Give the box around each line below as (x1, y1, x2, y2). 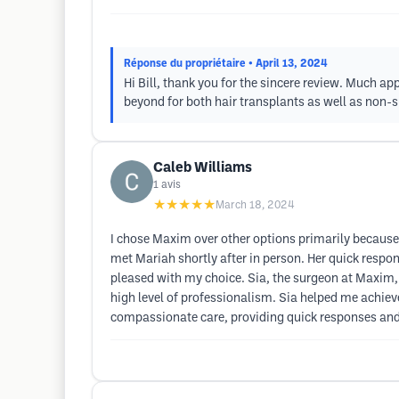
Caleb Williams (153, 161, 252, 175)
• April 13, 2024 (248, 59, 328, 69)
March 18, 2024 (216, 200, 295, 210)
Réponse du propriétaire (124, 59, 246, 69)
